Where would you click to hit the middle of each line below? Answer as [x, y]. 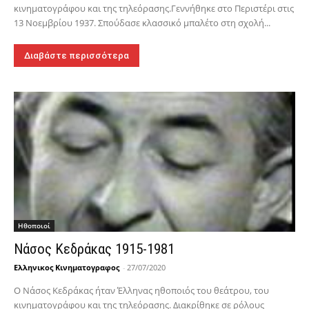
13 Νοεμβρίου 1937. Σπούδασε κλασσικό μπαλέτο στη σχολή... [142, 22]
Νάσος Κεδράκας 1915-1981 [94, 249]
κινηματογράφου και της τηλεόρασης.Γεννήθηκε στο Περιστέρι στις [154, 8]
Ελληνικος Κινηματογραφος [67, 268]
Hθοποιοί [34, 226]
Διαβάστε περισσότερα [77, 55]
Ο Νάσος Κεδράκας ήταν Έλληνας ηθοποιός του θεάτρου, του [142, 291]
